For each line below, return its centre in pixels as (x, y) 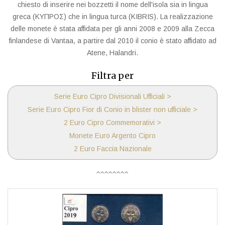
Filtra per (113, 76)
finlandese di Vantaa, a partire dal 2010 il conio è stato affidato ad (113, 41)
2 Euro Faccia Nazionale (113, 149)
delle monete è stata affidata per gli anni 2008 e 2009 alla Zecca (113, 29)
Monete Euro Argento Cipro (113, 136)
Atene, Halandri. (113, 53)
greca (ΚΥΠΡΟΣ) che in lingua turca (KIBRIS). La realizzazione (113, 17)
